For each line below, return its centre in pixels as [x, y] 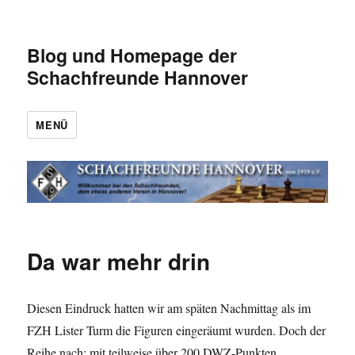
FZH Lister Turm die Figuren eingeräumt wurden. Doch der [177, 330]
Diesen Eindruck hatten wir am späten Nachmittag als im [169, 307]
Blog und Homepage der [132, 55]
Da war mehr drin [119, 261]
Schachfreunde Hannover [138, 77]
